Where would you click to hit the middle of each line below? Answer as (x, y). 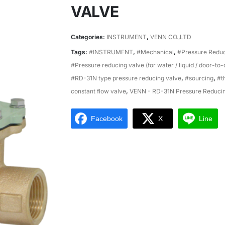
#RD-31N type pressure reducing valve (126, 78)
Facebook (107, 119)
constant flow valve (98, 91)
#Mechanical (155, 52)
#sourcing (199, 78)
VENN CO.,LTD (171, 37)
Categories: (89, 37)
